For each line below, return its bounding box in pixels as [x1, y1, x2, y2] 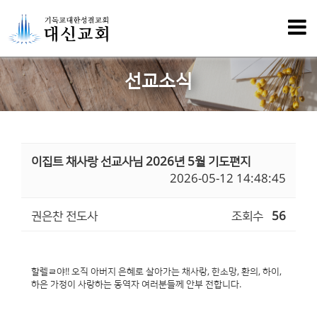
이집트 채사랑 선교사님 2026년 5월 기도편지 [31, 156, 250, 168]
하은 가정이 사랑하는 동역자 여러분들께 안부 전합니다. [31, 279, 241, 289]
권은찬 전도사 [31, 210, 98, 223]
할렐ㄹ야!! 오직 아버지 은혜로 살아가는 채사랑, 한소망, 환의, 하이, [31, 267, 282, 277]
